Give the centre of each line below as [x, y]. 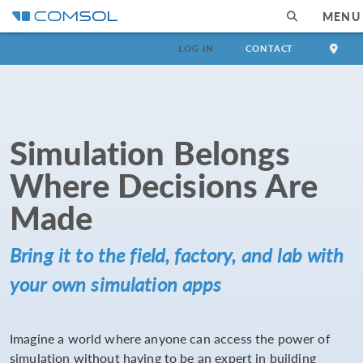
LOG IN [196, 48]
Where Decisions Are [164, 184]
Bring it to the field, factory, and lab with [177, 254]
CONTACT [270, 48]
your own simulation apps [116, 284]
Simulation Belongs [150, 152]
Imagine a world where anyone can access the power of [170, 339]
